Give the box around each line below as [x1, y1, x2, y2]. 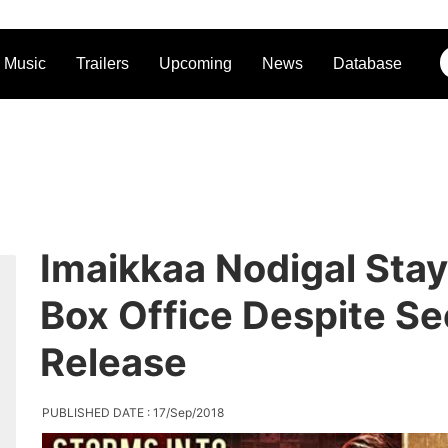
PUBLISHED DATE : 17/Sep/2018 [41, 405, 224, 420]
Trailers [75, 55, 129, 72]
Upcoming [158, 55, 232, 72]
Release [39, 339, 187, 385]
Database [332, 55, 402, 72]
